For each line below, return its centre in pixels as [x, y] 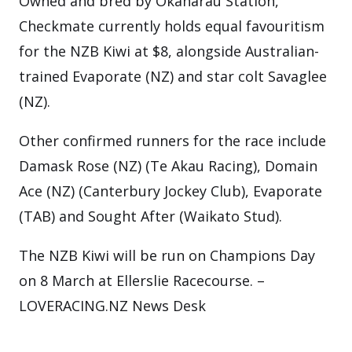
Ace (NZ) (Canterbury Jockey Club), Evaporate [170, 191]
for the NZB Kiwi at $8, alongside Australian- [169, 51]
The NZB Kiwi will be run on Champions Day [167, 255]
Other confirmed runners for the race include [172, 141]
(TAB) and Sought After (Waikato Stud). [150, 216]
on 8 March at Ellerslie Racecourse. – [142, 280]
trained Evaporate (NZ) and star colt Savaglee [173, 76]
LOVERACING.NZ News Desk [112, 306]
